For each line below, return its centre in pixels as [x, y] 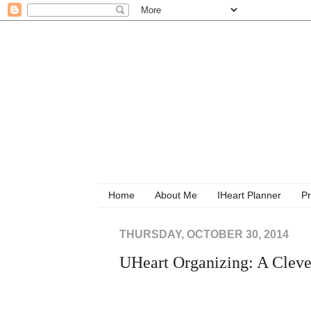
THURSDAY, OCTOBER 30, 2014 [204, 234]
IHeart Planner [249, 195]
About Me [176, 195]
